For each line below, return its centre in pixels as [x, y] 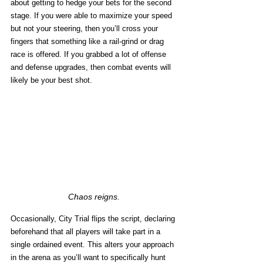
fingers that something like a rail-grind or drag [88, 41]
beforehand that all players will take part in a [87, 231]
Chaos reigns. [94, 196]
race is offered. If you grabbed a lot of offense [90, 54]
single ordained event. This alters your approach [93, 244]
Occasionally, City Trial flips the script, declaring [94, 218]
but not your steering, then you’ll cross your [85, 28]
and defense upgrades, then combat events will [92, 67]
